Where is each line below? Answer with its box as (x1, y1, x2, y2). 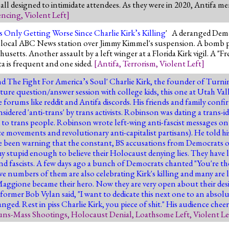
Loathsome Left (135, 208, 190, 220)
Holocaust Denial (71, 208, 132, 220)
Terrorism (123, 57, 156, 69)
